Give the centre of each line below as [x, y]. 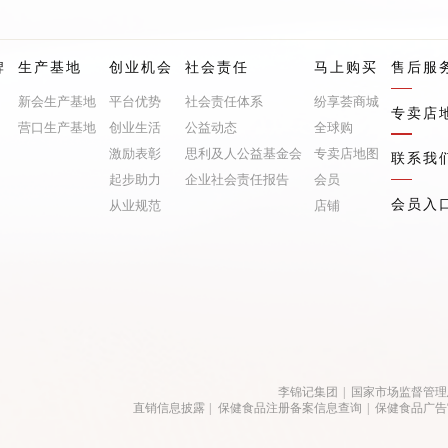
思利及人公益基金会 [243, 154]
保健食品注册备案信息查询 [289, 408]
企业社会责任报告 [236, 180]
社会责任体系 [223, 102]
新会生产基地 [57, 102]
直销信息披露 [168, 408]
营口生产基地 [57, 128]
